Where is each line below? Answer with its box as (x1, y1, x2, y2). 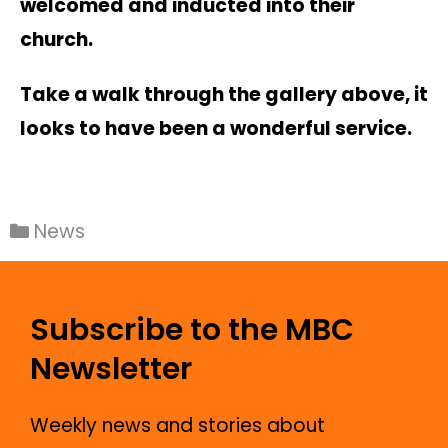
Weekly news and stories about (30, 411, 325, 439)
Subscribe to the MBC (30, 308, 354, 351)
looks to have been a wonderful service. (20, 115, 416, 143)
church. (20, 26, 93, 54)
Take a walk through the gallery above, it (20, 81, 428, 109)
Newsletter (30, 347, 192, 390)
